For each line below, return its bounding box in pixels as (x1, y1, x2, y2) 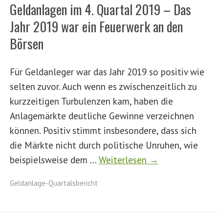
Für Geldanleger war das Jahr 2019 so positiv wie (10, 66, 204, 78)
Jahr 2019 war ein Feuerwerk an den (10, 17, 183, 36)
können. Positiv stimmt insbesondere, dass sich (10, 124, 197, 136)
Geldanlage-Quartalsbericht (10, 178, 98, 188)
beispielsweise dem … (10, 153, 99, 166)
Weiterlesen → (99, 153, 158, 166)
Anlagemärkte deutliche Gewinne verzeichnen (10, 109, 194, 122)
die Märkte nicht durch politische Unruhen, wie (10, 139, 198, 151)
